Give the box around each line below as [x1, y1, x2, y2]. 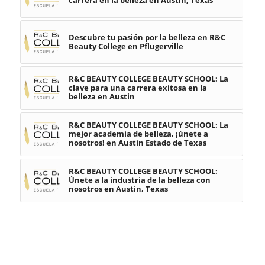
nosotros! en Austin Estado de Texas [68, 137, 206, 148]
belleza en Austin [68, 91, 135, 102]
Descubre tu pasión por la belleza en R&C [68, 31, 225, 43]
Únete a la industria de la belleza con [68, 174, 211, 185]
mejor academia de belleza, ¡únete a [68, 128, 208, 139]
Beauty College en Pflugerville [68, 40, 183, 51]
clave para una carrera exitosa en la [68, 82, 207, 93]
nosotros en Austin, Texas [68, 183, 168, 194]
